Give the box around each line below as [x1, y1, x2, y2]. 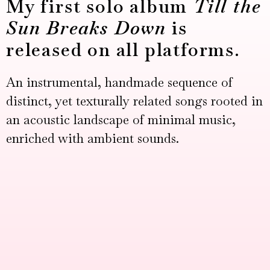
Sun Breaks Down [6, 16, 167, 40]
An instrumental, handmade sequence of [6, 74, 233, 91]
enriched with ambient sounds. [6, 130, 179, 147]
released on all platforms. [6, 38, 240, 62]
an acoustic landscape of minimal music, [6, 111, 236, 128]
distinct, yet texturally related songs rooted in [6, 93, 263, 110]
